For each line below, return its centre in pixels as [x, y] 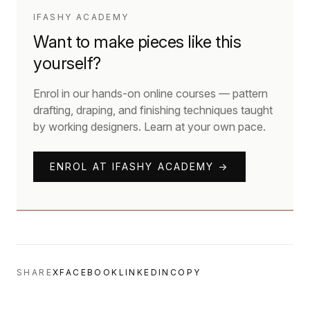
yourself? [67, 63]
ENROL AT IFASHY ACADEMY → [139, 166]
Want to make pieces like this [137, 42]
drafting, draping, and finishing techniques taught [153, 110]
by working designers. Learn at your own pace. [149, 127]
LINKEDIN [144, 272]
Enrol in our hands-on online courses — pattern [151, 93]
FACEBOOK [89, 272]
